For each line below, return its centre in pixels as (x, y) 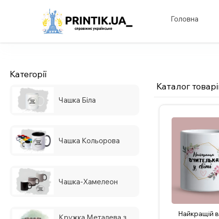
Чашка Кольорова (89, 141)
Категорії (28, 74)
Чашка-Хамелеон (88, 181)
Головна (185, 19)
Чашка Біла (77, 100)
